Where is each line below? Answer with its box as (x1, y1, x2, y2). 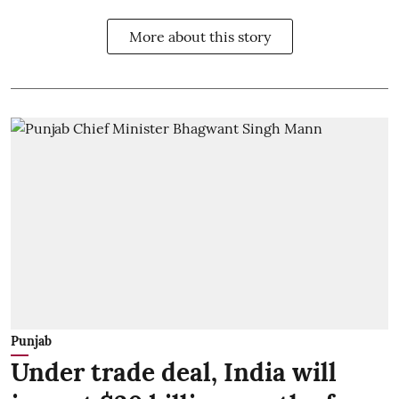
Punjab (11, 333, 52, 350)
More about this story (128, 27, 271, 45)
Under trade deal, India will (11, 356, 337, 389)
